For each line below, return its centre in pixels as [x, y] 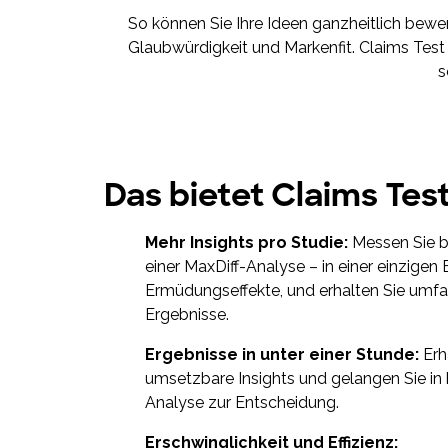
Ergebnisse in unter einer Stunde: [282, 354]
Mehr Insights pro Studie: [248, 242]
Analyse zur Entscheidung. [242, 402]
